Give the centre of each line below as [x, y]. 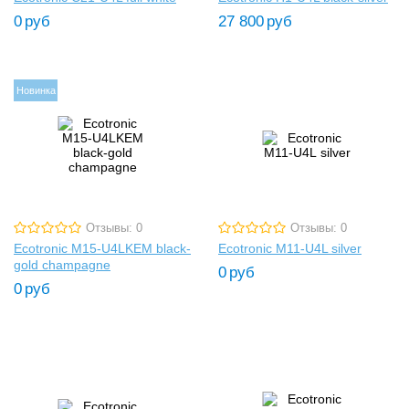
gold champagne [62, 265]
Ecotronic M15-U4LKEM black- [102, 249]
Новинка [36, 90]
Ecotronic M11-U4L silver [290, 249]
